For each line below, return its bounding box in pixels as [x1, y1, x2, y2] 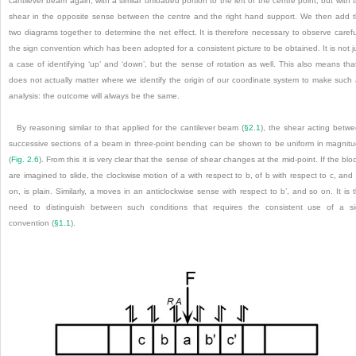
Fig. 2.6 [11, 154, 40, 164]
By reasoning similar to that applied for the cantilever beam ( [17, 122, 245, 132]
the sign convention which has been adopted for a [9, 43, 197, 52]
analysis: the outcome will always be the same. [9, 91, 180, 100]
